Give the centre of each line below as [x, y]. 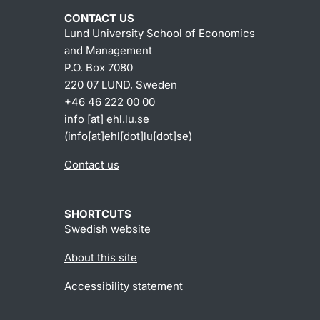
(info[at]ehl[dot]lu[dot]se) [128, 136]
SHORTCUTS [98, 214]
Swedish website [107, 229]
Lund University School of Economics [160, 34]
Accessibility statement [124, 286]
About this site [101, 258]
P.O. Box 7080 [99, 68]
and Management [108, 51]
